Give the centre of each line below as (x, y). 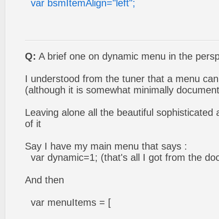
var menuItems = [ (68, 202)
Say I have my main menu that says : (106, 146)
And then (44, 180)
